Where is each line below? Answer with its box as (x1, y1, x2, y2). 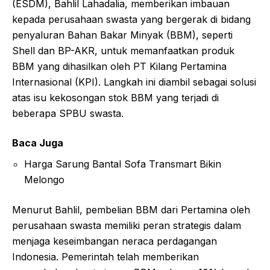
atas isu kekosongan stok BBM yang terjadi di (12, 91, 219, 104)
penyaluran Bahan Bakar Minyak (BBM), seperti (12, 28, 233, 41)
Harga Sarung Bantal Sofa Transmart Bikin (24, 157, 221, 170)
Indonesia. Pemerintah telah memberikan (12, 250, 199, 263)
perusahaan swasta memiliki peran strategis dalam (12, 219, 241, 231)
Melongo (24, 173, 64, 186)
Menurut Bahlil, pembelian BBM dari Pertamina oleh (12, 203, 250, 216)
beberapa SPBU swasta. (12, 107, 124, 119)
